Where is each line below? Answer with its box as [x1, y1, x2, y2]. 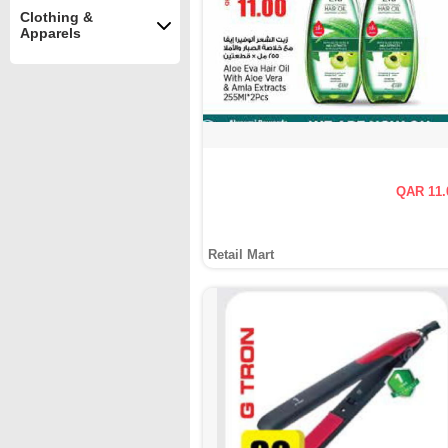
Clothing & [20, 9, 93, 25]
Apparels [20, 25, 81, 41]
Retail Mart [207, 247, 274, 262]
